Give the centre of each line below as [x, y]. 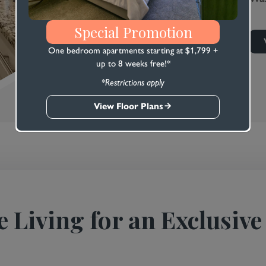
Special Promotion [133, 32]
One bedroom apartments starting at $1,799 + [133, 51]
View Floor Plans [129, 107]
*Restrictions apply [133, 83]
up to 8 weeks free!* [133, 64]
